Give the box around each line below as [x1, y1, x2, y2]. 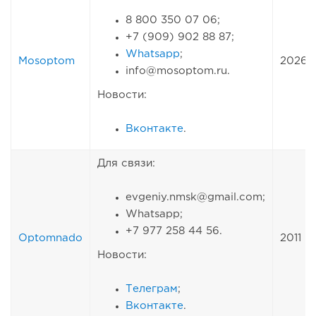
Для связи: [97, 159, 155, 169]
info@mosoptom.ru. [126, 66, 230, 76]
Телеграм [126, 284, 178, 294]
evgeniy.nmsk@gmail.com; [126, 193, 265, 202]
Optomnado [18, 233, 83, 243]
